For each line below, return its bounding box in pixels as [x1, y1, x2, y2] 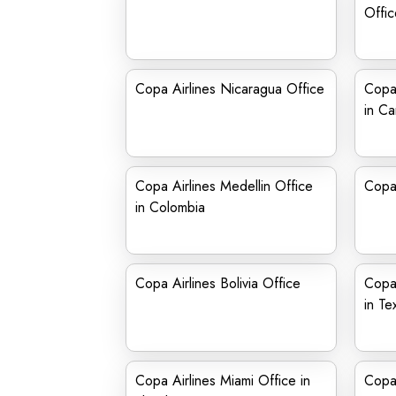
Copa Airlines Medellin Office [135, 176, 313, 196]
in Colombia [135, 197, 205, 217]
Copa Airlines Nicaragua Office [135, 79, 324, 99]
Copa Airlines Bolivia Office [135, 273, 301, 293]
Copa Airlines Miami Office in [135, 370, 310, 391]
